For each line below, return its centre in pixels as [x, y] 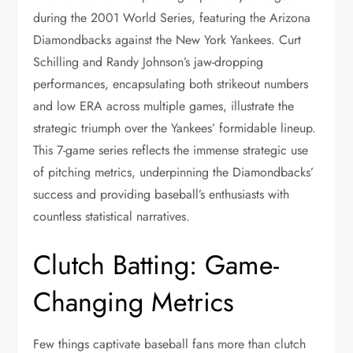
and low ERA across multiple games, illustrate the [164, 106]
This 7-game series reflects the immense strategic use [171, 150]
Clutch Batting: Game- [156, 265]
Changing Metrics [134, 302]
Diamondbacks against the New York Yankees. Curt [167, 40]
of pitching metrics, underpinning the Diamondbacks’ [174, 172]
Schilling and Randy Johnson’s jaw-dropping [149, 62]
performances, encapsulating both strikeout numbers [171, 84]
